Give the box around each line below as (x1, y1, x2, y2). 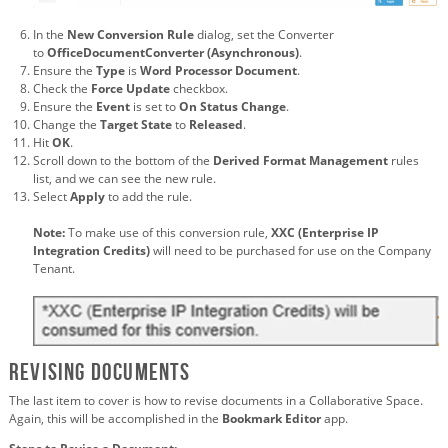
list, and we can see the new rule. (33, 170, 216, 188)
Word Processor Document (140, 62, 297, 80)
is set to (133, 98, 176, 116)
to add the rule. (108, 188, 192, 206)
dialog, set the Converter (197, 26, 334, 44)
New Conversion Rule (67, 26, 194, 44)
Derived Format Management (213, 152, 388, 170)
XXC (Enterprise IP (271, 224, 379, 242)
